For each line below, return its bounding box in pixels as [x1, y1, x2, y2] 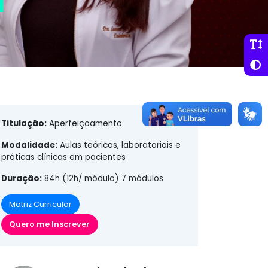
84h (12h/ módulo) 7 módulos [41, 172, 163, 184]
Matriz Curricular [8, 199, 72, 209]
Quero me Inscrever [9, 219, 90, 230]
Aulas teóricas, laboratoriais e [57, 139, 181, 151]
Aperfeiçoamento [46, 117, 122, 129]
